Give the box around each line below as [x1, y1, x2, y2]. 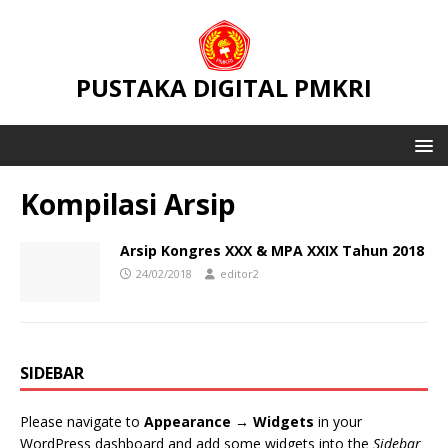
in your [314, 412, 362, 432]
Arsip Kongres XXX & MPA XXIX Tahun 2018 [120, 241, 424, 260]
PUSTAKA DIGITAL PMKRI [76, 71, 372, 104]
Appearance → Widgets [144, 412, 314, 432]
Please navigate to [20, 412, 144, 432]
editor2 [220, 266, 259, 281]
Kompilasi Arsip [20, 185, 236, 223]
